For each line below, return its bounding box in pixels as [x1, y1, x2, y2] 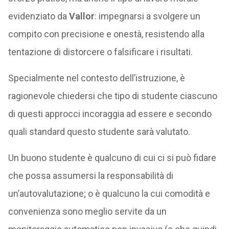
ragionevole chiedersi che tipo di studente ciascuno [8, 90, 217, 101]
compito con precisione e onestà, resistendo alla [8, 28, 204, 39]
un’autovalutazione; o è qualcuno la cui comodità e [8, 188, 210, 199]
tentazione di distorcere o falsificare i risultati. [8, 46, 193, 57]
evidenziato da [8, 10, 69, 21]
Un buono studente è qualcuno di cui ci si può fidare [8, 152, 216, 163]
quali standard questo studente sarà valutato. [8, 126, 190, 137]
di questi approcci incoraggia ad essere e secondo [8, 108, 212, 119]
